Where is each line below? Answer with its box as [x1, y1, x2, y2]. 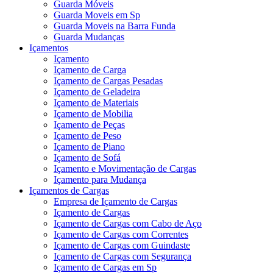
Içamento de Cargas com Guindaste [54, 239, 190, 250]
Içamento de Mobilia [54, 108, 133, 119]
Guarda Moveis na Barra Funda [54, 20, 175, 31]
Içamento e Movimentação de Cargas [54, 163, 196, 174]
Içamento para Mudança [54, 174, 146, 185]
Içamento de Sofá [54, 152, 121, 163]
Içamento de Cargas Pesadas [54, 75, 163, 86]
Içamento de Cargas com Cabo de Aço [54, 218, 202, 229]
